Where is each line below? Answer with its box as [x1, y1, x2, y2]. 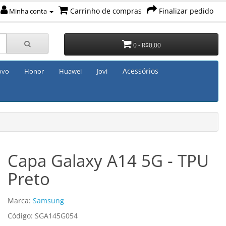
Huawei [59, 67, 82, 76]
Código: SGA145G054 [8, 211, 78, 221]
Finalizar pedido [159, 6, 213, 16]
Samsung [33, 196, 64, 206]
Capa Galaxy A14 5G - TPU [8, 149, 209, 173]
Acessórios [123, 66, 158, 76]
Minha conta [8, 7, 48, 16]
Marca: [8, 196, 33, 206]
